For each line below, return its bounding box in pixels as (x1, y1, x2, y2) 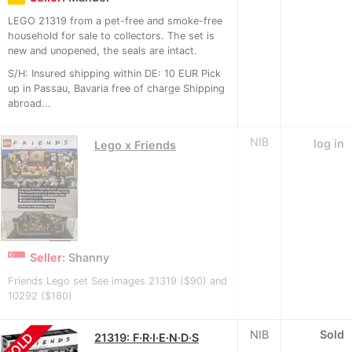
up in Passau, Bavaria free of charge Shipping (8, 82, 225, 95)
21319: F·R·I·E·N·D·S (94, 331, 199, 345)
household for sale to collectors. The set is (8, 30, 214, 42)
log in (313, 137, 344, 151)
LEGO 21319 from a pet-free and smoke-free (8, 15, 222, 27)
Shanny (68, 251, 109, 265)
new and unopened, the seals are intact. (8, 45, 197, 57)
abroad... (8, 97, 51, 110)
